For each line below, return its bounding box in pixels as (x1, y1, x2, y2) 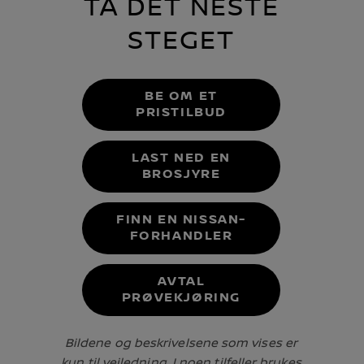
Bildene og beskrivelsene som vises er (65, 335, 297, 350)
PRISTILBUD (136, 104, 227, 120)
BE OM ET (145, 88, 218, 104)
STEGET (128, 24, 235, 57)
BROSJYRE (141, 166, 221, 182)
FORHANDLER (129, 227, 233, 244)
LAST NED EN (132, 149, 231, 166)
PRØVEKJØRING (121, 289, 241, 305)
